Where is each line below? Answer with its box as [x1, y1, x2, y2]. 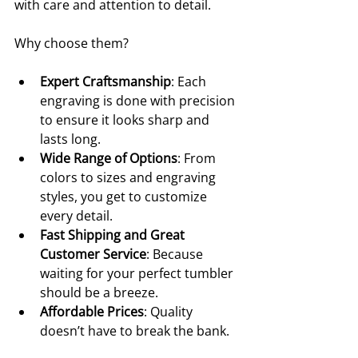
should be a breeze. [40, 284, 158, 302]
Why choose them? [14, 34, 129, 53]
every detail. [40, 207, 113, 225]
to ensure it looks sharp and [40, 111, 213, 129]
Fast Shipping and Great [40, 226, 188, 245]
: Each [171, 73, 209, 91]
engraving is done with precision [40, 92, 238, 110]
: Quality [144, 303, 196, 321]
